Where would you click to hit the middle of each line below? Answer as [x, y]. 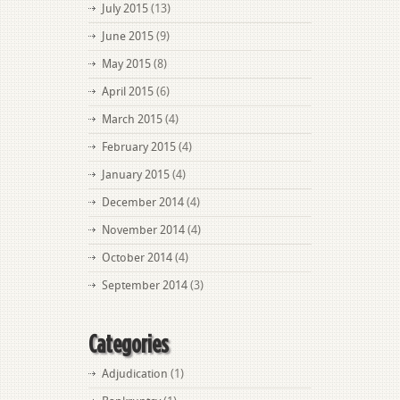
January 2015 [136, 175]
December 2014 [143, 202]
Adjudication [135, 374]
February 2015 [139, 147]
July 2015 [125, 8]
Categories [129, 343]
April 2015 [128, 92]
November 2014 [143, 230]
